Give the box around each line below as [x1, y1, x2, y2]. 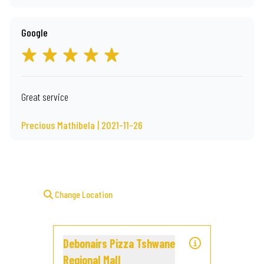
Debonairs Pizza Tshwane [63, 236, 175, 250]
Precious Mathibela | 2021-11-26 [21, 118, 143, 131]
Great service [21, 90, 68, 103]
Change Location [53, 189, 113, 200]
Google [21, 26, 48, 39]
